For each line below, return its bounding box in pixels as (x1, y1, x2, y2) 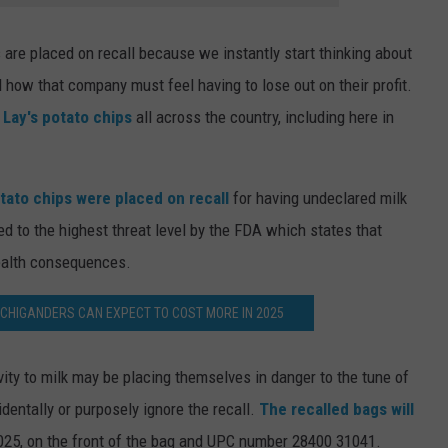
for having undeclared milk (229, 187, 407, 208)
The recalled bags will (259, 398, 414, 419)
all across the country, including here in (132, 106, 394, 127)
